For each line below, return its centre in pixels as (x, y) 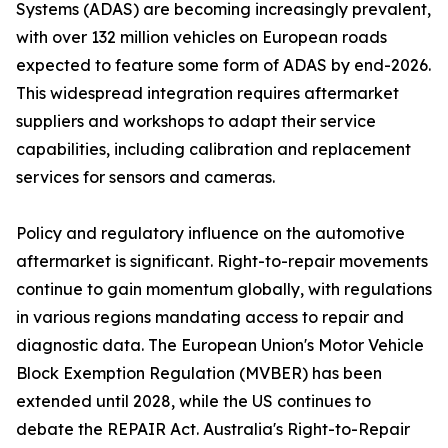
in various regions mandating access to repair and (210, 317)
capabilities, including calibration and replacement (213, 149)
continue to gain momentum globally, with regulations (224, 289)
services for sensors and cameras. (145, 177)
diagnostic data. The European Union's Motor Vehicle (220, 345)
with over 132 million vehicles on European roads (201, 37)
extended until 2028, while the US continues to (193, 401)
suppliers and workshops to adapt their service (196, 121)
